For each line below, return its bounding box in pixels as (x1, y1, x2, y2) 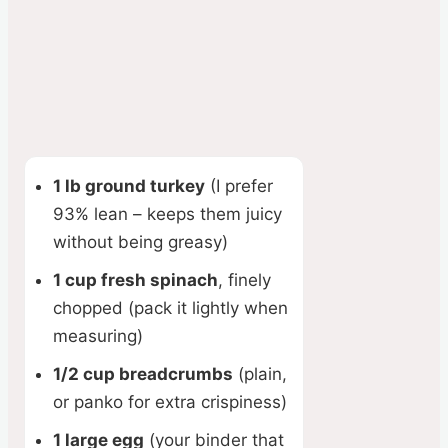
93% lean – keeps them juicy (53, 204, 282, 225)
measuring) (53, 326, 143, 347)
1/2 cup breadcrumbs (53, 364, 233, 385)
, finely (218, 270, 271, 291)
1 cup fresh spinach (53, 270, 218, 291)
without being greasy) (53, 232, 228, 253)
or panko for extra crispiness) (53, 392, 287, 413)
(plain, (233, 364, 287, 385)
